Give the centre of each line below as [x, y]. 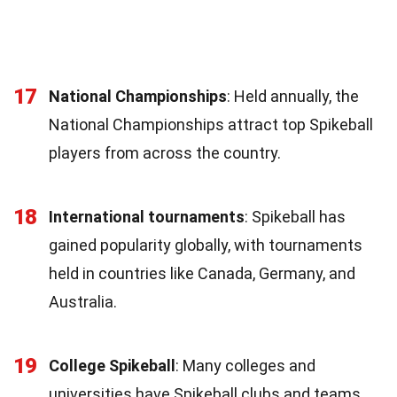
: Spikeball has [295, 216]
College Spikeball [112, 365]
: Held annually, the [293, 96]
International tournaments [147, 216]
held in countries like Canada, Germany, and [202, 273]
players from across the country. [165, 152]
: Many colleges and [245, 365]
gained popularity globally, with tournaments [206, 245]
